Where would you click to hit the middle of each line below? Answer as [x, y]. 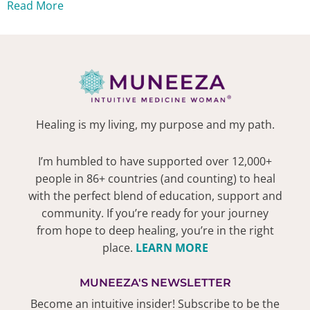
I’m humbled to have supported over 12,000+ [155, 162]
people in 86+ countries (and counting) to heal [155, 179]
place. [119, 248]
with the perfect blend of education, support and [155, 196]
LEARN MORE [172, 248]
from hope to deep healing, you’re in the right [155, 231]
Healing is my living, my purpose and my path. [155, 125]
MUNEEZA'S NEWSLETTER [155, 283]
